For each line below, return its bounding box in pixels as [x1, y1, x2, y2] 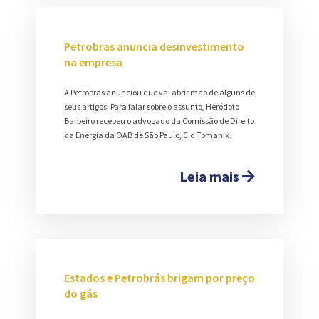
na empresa [64, 55, 122, 70]
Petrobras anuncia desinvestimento [64, 39, 244, 54]
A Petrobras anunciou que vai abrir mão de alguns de [64, 87, 255, 98]
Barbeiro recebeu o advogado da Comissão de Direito [64, 115, 254, 127]
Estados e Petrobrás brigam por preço [64, 271, 255, 286]
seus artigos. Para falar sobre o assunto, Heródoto [64, 101, 239, 113]
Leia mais [179, 167, 242, 186]
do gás [64, 286, 98, 301]
